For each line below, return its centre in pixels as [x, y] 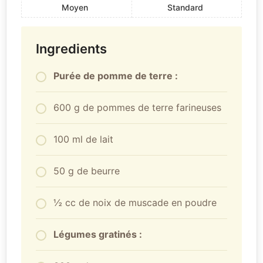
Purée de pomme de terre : [116, 75]
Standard [185, 7]
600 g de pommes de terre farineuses [137, 107]
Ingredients [71, 48]
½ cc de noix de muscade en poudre [135, 202]
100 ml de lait [85, 139]
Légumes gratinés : [98, 234]
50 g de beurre [87, 171]
